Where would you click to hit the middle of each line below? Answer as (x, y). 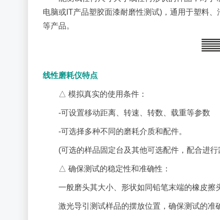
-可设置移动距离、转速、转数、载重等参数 (134, 113)
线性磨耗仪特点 (70, 75)
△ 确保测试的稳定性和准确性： (114, 169)
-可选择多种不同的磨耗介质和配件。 (123, 131)
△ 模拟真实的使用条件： (103, 94)
